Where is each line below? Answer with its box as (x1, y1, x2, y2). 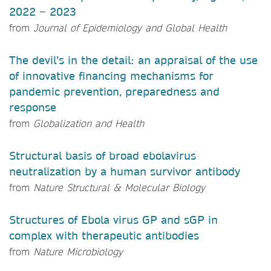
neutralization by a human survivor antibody (9, 164, 240, 178)
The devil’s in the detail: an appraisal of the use (9, 53, 258, 67)
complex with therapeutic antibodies (9, 228, 199, 243)
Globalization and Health (33, 116, 144, 129)
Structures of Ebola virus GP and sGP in (9, 212, 218, 227)
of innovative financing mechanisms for (9, 68, 214, 83)
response (9, 100, 56, 114)
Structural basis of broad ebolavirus (9, 148, 196, 163)
